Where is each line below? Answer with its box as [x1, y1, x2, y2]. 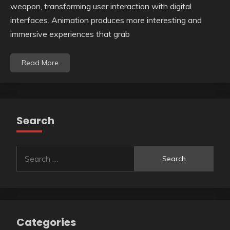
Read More [22, 58, 59, 68]
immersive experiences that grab [10, 29, 130, 40]
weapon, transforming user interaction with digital [10, 1, 191, 12]
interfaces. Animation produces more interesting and [10, 15, 202, 26]
